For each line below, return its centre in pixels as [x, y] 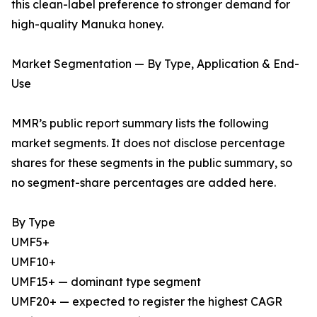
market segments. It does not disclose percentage [148, 143]
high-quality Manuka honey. [87, 24]
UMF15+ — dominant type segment [106, 282]
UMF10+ [34, 262]
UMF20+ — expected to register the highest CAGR [147, 302]
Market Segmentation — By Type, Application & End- [155, 64]
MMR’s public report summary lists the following [140, 123]
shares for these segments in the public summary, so [152, 163]
